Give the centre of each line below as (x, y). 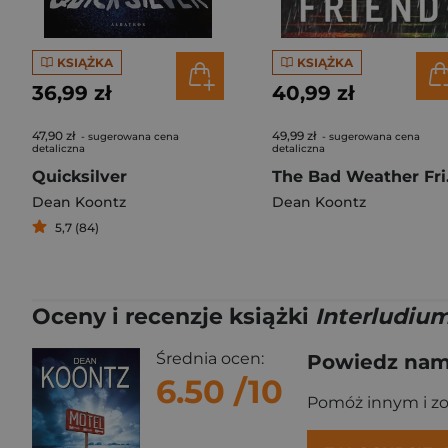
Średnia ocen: (210, 358)
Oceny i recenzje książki (173, 316)
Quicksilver (79, 176)
